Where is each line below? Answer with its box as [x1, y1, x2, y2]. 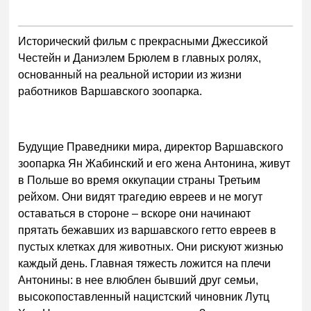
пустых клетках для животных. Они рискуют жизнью [18, 241, 284, 253]
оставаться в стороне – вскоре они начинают [18, 208, 251, 219]
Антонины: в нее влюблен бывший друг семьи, [18, 274, 259, 286]
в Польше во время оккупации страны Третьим [18, 174, 261, 186]
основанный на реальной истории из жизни [18, 69, 242, 81]
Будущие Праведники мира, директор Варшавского [18, 141, 284, 153]
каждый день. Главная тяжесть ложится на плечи [18, 258, 271, 269]
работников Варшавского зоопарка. [18, 85, 203, 98]
